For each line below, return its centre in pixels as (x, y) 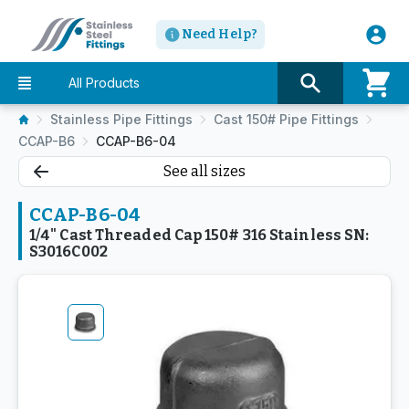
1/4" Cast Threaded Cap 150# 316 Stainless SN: (199, 235)
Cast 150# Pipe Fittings (286, 119)
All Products (104, 83)
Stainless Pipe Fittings (121, 119)
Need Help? (220, 34)
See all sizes (204, 171)
